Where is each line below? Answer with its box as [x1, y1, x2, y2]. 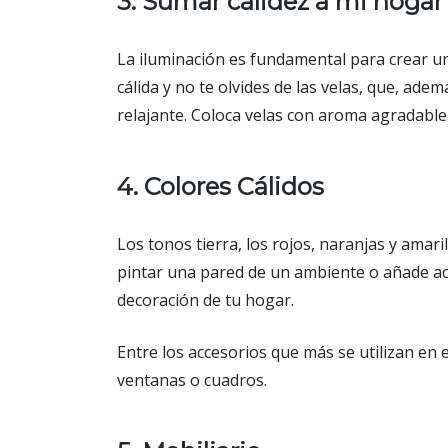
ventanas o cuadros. [117, 369, 267, 392]
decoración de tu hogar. [117, 289, 294, 312]
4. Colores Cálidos [117, 172, 324, 202]
